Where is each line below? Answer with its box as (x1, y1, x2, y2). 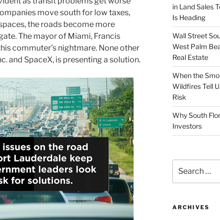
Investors (172, 122, 202, 130)
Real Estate (172, 53, 208, 61)
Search (171, 160, 195, 168)
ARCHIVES (172, 204, 210, 211)
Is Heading (172, 13, 205, 22)
